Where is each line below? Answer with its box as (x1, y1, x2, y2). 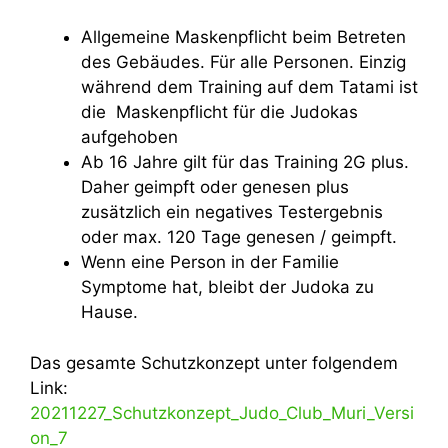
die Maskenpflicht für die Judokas (81, 102, 358, 122)
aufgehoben (81, 127, 178, 147)
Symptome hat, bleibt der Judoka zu (81, 277, 374, 297)
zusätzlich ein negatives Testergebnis (81, 202, 383, 222)
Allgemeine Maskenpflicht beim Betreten (81, 27, 406, 47)
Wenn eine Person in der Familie (81, 252, 339, 272)
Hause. (81, 302, 143, 322)
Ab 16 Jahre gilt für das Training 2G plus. (81, 152, 409, 172)
